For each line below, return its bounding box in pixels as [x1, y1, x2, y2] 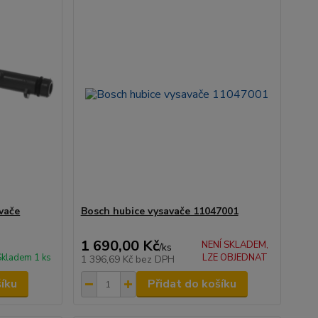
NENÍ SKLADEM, [201, 238, 268, 252]
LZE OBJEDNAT [202, 251, 268, 265]
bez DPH [135, 253, 175, 267]
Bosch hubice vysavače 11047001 [80, 204, 238, 219]
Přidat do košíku [147, 276, 236, 292]
